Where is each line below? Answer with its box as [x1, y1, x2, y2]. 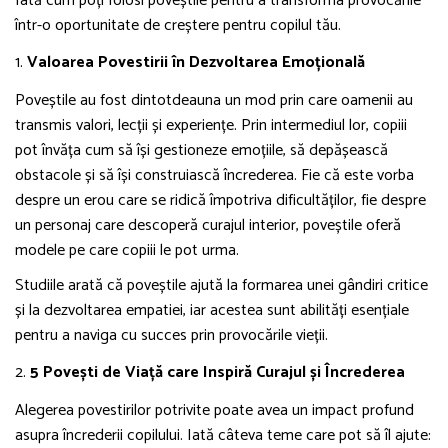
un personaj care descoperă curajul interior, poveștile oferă [15, 212, 401, 240]
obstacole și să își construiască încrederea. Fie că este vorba [15, 162, 414, 190]
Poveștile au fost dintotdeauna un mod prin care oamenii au [15, 87, 413, 115]
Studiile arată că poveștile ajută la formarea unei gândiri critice [15, 272, 428, 300]
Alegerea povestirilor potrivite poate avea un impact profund [15, 397, 414, 425]
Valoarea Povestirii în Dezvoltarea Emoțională [27, 49, 365, 77]
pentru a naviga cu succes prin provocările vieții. [15, 322, 328, 350]
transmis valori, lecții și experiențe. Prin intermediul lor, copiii [15, 112, 407, 140]
